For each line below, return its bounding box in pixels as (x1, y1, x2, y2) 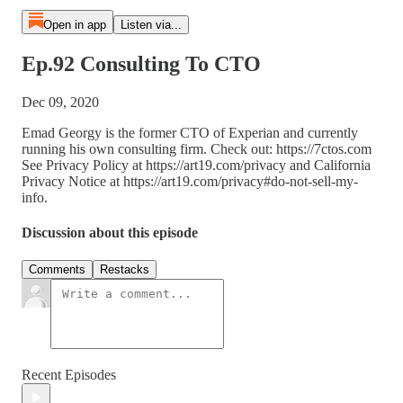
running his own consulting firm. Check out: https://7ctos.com (22, 140, 372, 157)
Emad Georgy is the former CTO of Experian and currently (22, 124, 358, 140)
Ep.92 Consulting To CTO (22, 51, 261, 76)
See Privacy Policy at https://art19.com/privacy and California (22, 157, 371, 173)
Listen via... (120, 18, 182, 31)
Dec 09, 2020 (22, 94, 99, 110)
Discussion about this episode (22, 225, 198, 241)
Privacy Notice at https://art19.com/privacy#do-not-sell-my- (22, 173, 358, 189)
